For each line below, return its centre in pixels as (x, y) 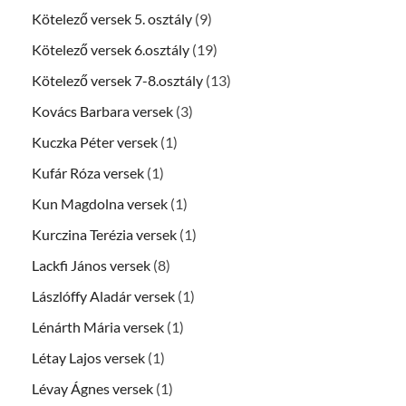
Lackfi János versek (91, 266)
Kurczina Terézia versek (104, 235)
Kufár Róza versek (88, 173)
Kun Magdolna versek (100, 204)
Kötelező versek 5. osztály (112, 19)
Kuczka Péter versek (95, 142)
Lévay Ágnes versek (92, 389)
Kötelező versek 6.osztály (111, 50)
